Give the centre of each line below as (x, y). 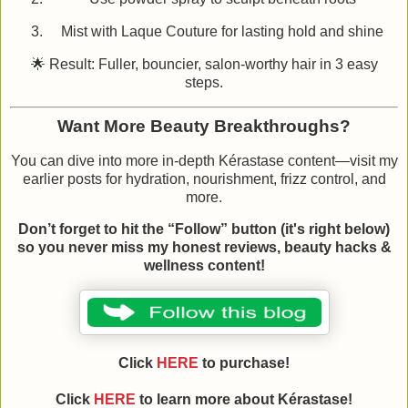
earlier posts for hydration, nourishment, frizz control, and (204, 178)
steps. (204, 82)
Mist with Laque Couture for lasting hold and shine (222, 32)
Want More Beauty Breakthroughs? (204, 126)
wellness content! (204, 266)
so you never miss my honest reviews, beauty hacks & (204, 248)
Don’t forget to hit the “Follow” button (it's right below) (204, 229)
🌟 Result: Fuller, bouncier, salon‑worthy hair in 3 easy (204, 64)
